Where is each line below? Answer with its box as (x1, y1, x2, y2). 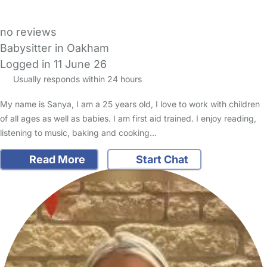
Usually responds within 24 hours (10, 73, 142, 84)
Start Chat (133, 153, 188, 166)
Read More (26, 153, 85, 166)
